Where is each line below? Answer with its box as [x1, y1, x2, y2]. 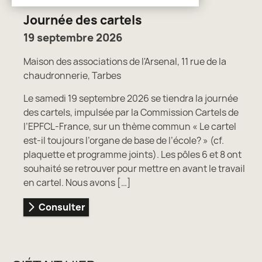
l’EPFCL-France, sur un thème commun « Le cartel [23, 119, 236, 133]
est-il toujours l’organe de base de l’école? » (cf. [23, 133, 224, 147]
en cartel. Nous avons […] [23, 175, 131, 189]
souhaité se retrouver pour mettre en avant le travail [23, 161, 245, 175]
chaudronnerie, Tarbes [23, 68, 121, 82]
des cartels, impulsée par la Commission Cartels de [23, 105, 239, 119]
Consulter [39, 200, 85, 213]
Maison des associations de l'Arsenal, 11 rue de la [23, 54, 226, 68]
